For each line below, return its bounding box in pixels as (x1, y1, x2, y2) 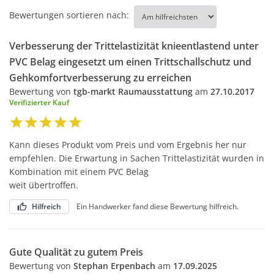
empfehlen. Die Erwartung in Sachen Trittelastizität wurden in (9, 152, 264, 164)
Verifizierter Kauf (9, 97, 69, 108)
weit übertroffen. (9, 179, 78, 191)
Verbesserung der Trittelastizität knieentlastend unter (9, 39, 259, 53)
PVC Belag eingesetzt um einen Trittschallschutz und (9, 54, 251, 68)
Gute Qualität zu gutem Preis (9, 245, 143, 259)
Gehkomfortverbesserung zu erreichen (9, 70, 191, 84)
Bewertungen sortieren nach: (9, 9, 129, 21)
